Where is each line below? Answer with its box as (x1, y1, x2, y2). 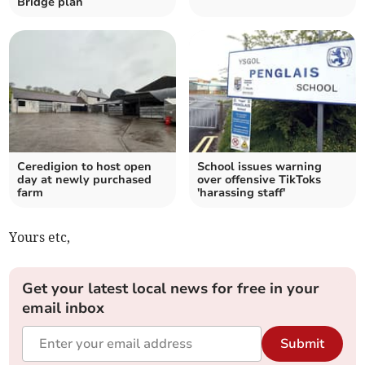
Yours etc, (9, 228, 71, 245)
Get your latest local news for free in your (22, 278, 320, 298)
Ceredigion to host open (17, 158, 152, 174)
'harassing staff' (197, 184, 285, 200)
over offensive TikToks (197, 171, 321, 187)
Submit (279, 334, 324, 353)
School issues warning (197, 158, 322, 174)
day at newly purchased (17, 171, 152, 187)
